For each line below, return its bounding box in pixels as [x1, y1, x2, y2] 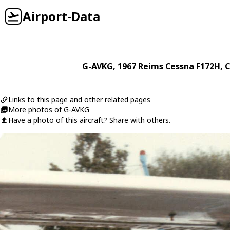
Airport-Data [23, 8, 100, 25]
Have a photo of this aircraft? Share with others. [8, 115, 170, 125]
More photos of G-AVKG [8, 105, 89, 114]
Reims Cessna [138, 61, 194, 72]
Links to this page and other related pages [8, 94, 150, 104]
